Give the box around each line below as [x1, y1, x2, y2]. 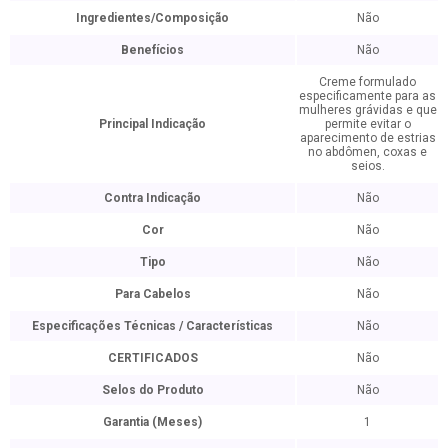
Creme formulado [319, 74, 416, 89]
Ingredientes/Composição [76, 10, 229, 25]
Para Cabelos [114, 286, 191, 301]
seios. [350, 158, 385, 173]
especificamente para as [299, 88, 436, 103]
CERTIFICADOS [107, 350, 198, 365]
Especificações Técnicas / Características [32, 318, 273, 333]
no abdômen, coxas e [308, 144, 427, 159]
